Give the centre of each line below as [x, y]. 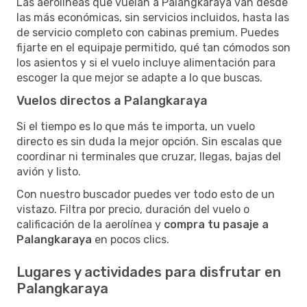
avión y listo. [49, 171]
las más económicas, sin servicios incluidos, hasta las [153, 17]
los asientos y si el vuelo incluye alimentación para [146, 62]
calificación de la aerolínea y [90, 224]
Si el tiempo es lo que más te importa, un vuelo [136, 126]
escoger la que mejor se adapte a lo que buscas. [139, 77]
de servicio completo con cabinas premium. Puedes [148, 32]
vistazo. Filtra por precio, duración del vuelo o [133, 209]
